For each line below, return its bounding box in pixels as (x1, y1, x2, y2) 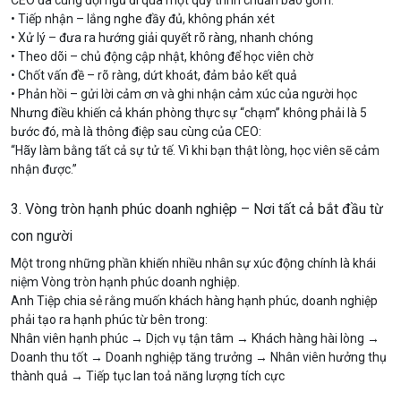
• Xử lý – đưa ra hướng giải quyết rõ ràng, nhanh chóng (11, 30, 313, 45)
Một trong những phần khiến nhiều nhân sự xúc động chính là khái (11, 256, 376, 270)
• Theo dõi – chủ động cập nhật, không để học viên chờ (11, 49, 313, 64)
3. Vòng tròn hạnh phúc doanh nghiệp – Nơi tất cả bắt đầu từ (11, 200, 383, 218)
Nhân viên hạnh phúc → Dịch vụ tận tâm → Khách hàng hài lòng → (11, 331, 380, 346)
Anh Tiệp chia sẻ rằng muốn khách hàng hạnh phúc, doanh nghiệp (11, 294, 378, 308)
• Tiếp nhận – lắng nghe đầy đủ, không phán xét (11, 12, 275, 26)
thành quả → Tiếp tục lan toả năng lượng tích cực (11, 369, 285, 383)
